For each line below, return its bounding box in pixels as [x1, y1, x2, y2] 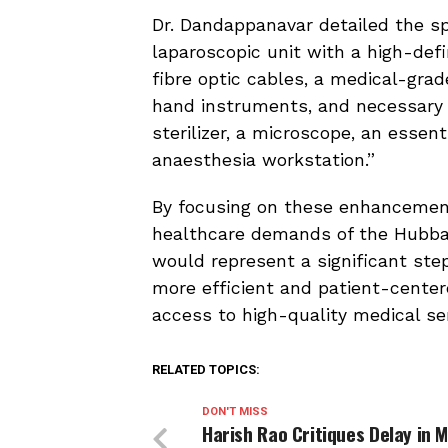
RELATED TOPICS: [152, 362, 260, 377]
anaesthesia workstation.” [152, 150, 375, 170]
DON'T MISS [202, 405, 268, 418]
